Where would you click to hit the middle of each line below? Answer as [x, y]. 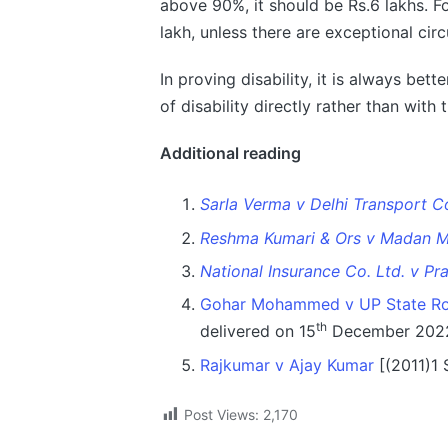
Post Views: [221, 414]
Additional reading [230, 153]
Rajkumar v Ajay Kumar [286, 364]
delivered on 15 [257, 331]
